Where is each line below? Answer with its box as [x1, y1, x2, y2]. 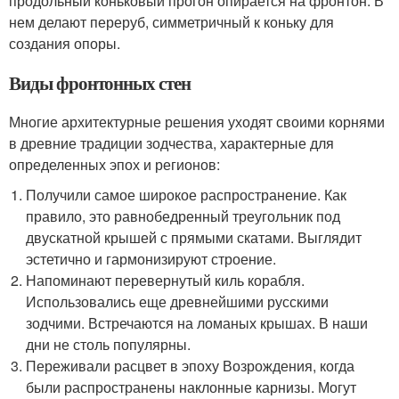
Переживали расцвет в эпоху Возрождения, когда [26, 355, 355, 377]
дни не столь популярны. [26, 334, 191, 355]
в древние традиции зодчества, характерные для [9, 133, 334, 154]
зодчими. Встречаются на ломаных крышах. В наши [26, 313, 369, 334]
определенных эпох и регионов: [9, 154, 220, 175]
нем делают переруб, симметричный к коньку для [9, 12, 334, 33]
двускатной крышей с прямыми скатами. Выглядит [26, 227, 362, 248]
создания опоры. [9, 33, 120, 54]
